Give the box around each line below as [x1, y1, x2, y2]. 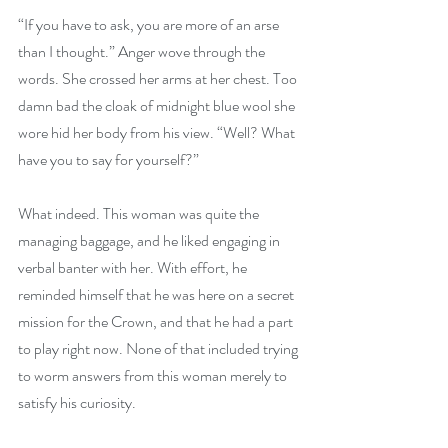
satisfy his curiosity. [18, 391, 136, 414]
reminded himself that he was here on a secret [18, 283, 297, 306]
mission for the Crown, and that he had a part [18, 310, 296, 333]
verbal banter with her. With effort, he [18, 256, 250, 279]
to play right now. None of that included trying [18, 337, 301, 360]
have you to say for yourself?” [18, 148, 199, 171]
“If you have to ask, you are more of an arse [18, 13, 282, 36]
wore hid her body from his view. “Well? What [18, 121, 298, 144]
